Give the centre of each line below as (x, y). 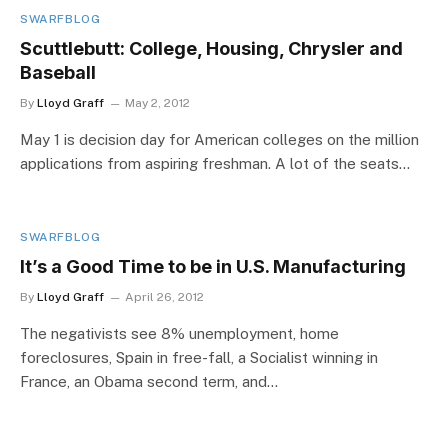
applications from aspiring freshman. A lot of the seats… (215, 163)
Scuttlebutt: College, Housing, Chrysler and (211, 48)
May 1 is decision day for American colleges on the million (219, 139)
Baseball (58, 72)
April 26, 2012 (164, 296)
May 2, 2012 (157, 102)
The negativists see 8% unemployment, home (179, 333)
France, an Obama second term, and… (149, 381)
